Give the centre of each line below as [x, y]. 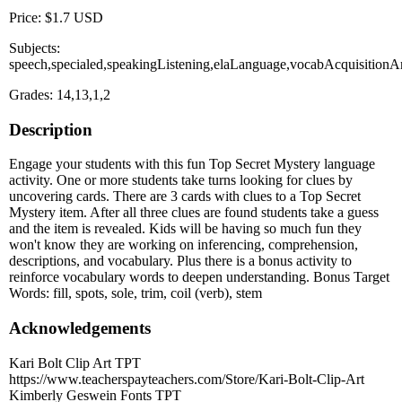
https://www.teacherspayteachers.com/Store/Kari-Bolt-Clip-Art [187, 379]
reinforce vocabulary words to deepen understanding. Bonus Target [199, 277]
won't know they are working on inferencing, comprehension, [184, 245]
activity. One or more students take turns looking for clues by [181, 180]
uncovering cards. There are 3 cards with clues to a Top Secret [185, 197]
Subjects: [35, 48]
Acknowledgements [80, 328]
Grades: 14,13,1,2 [60, 94]
